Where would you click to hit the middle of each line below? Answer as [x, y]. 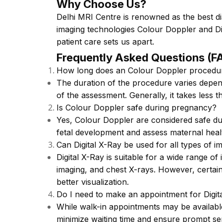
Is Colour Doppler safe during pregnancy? [137, 108]
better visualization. [93, 182]
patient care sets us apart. [105, 42]
